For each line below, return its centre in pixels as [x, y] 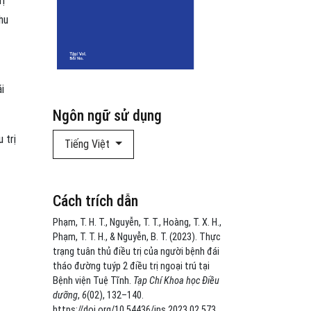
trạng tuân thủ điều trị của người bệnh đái [136, 252]
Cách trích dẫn [95, 201]
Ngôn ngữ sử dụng [107, 116]
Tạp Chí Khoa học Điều [176, 281]
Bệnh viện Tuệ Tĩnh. [93, 281]
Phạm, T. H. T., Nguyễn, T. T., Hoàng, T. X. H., [137, 223]
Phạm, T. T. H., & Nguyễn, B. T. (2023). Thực [137, 237]
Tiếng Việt [89, 144]
